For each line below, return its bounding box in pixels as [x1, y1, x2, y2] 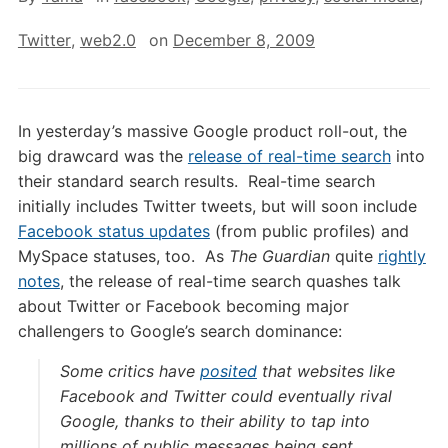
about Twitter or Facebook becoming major [17, 296, 349, 316]
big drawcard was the [17, 146, 188, 166]
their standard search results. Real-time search [17, 171, 375, 191]
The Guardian [228, 246, 330, 266]
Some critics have [59, 361, 200, 381]
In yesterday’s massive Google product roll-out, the [17, 121, 407, 141]
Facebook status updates [17, 221, 210, 241]
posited [199, 361, 257, 381]
